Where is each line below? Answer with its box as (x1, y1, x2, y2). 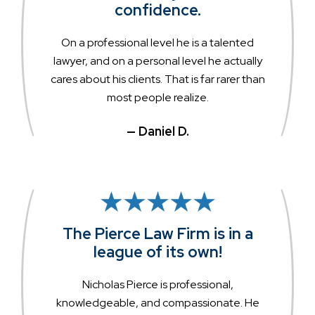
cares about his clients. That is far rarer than (50, 72, 265, 87)
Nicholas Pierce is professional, (82, 277, 233, 292)
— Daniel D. (126, 123, 189, 140)
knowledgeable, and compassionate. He (56, 295, 259, 311)
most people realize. (106, 90, 209, 105)
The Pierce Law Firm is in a (62, 224, 253, 245)
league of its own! (93, 242, 222, 263)
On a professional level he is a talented (61, 35, 254, 51)
